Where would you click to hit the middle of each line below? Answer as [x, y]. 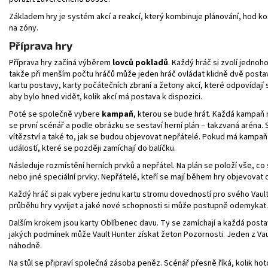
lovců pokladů [140, 63]
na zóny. [24, 28]
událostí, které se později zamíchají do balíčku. [92, 148]
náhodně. [25, 246]
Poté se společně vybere [54, 114]
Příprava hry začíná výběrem [60, 63]
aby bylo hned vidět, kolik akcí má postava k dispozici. [106, 97]
